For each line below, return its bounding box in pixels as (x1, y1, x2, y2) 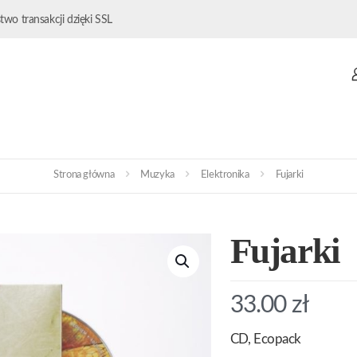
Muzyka (140, 169, 175, 180)
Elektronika (200, 169, 249, 180)
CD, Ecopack (229, 331, 301, 346)
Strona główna (53, 169, 115, 180)
